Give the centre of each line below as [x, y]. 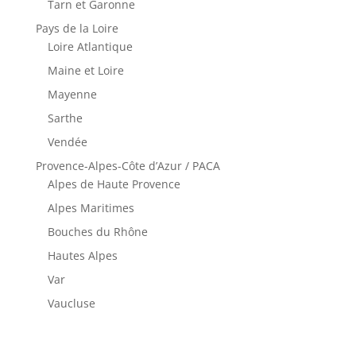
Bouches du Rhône [97, 231]
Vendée [67, 141]
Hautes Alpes [82, 255]
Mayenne [72, 94]
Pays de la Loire [77, 28]
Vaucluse [71, 303]
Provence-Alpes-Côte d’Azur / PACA [128, 165]
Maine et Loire [85, 70]
